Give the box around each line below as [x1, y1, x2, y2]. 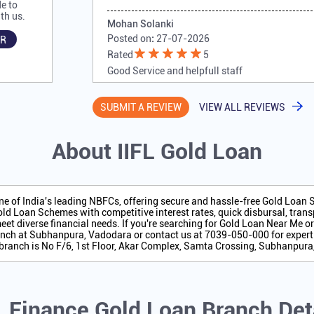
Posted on [107, 33, 152, 45]
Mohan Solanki [107, 18, 175, 30]
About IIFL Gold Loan [52, 138, 262, 165]
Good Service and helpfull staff [107, 65, 243, 77]
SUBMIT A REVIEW [100, 102, 182, 114]
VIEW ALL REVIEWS [199, 102, 286, 114]
